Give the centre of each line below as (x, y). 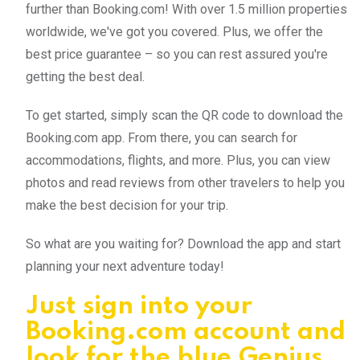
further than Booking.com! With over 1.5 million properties (186, 10)
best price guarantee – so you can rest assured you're (177, 55)
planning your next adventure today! (125, 267)
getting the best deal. (85, 77)
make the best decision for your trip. (127, 206)
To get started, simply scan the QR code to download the (184, 116)
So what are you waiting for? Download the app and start (183, 244)
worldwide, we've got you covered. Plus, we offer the (174, 32)
